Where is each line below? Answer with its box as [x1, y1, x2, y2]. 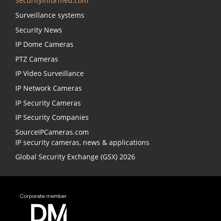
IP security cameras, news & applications [15, 137, 149, 147]
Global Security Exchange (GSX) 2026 [15, 152, 135, 162]
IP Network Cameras [15, 83, 82, 93]
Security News [15, 25, 62, 35]
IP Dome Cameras [15, 39, 74, 49]
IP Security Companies [15, 112, 89, 122]
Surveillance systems [15, 10, 84, 20]
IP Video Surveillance [15, 69, 84, 78]
